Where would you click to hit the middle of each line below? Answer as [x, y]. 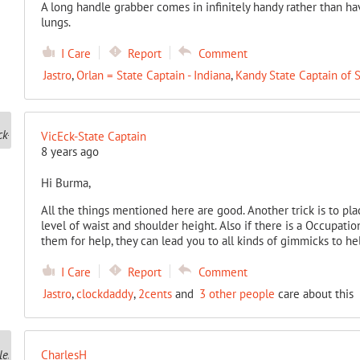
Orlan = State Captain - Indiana [153, 75]
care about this [314, 294]
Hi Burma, [65, 183]
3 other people [237, 294]
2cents [155, 294]
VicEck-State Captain [93, 136]
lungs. [55, 22]
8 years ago [70, 151]
